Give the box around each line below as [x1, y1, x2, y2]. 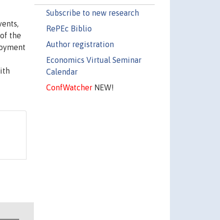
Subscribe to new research [46, 8, 139, 17]
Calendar [46, 67, 78, 76]
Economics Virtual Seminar [46, 55, 141, 64]
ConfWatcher [46, 82, 92, 92]
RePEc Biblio [46, 24, 92, 33]
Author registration [46, 39, 114, 49]
